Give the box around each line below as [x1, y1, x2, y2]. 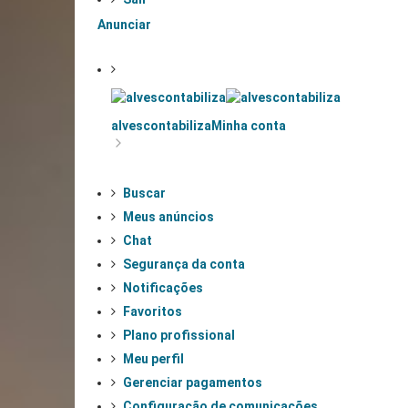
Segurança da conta [123, 256, 245, 271]
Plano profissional [123, 327, 235, 342]
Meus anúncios [123, 209, 214, 224]
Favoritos [123, 303, 182, 319]
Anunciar [97, 16, 151, 32]
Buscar [123, 185, 166, 200]
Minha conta [211, 117, 286, 133]
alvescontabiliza [111, 117, 211, 133]
